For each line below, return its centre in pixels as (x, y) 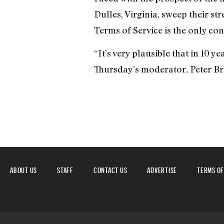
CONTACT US (110, 168)
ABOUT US (23, 168)
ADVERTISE (162, 168)
